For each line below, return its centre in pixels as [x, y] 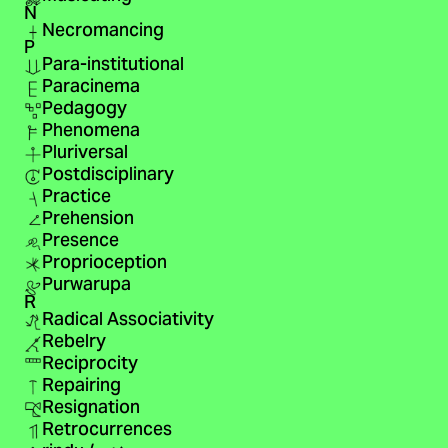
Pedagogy [84, 110]
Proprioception [104, 264]
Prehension [87, 220]
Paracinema [90, 88]
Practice [76, 198]
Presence [80, 242]
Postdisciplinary [107, 176]
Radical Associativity [127, 320]
